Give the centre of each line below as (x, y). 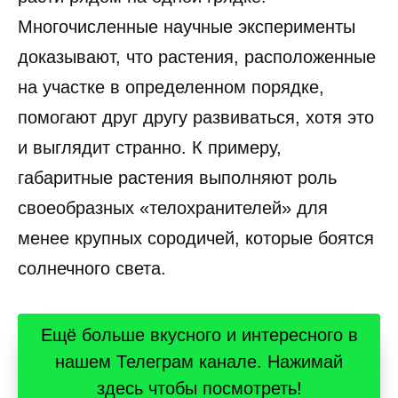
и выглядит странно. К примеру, (150, 147)
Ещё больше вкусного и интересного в (199, 335)
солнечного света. (92, 268)
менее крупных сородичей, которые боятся (196, 238)
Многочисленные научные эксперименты (187, 27)
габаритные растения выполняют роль (177, 178)
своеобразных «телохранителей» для (173, 208)
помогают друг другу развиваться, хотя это (196, 117)
